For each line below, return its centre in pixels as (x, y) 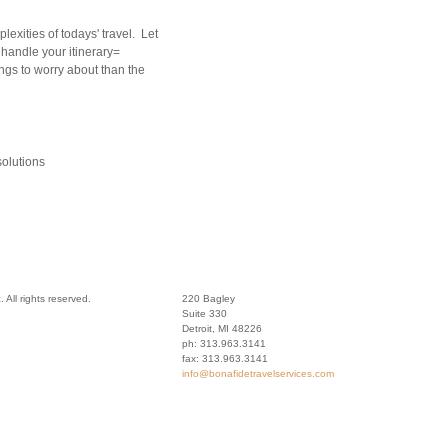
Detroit (197, 328)
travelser (269, 373)
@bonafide (224, 373)
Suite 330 (204, 313)
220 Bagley (208, 298)
